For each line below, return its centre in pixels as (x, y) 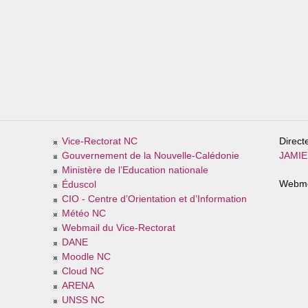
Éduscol (79, 184)
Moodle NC (86, 256)
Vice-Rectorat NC (99, 141)
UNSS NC (83, 300)
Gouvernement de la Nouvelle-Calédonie (150, 155)
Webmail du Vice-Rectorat (118, 228)
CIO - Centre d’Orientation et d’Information (154, 199)
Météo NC (84, 213)
